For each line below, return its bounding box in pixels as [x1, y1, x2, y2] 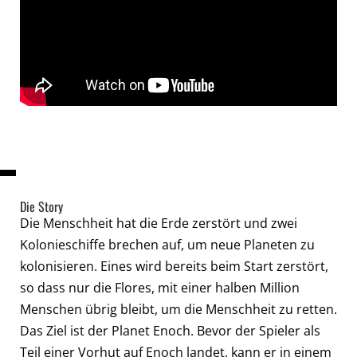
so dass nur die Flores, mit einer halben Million [20, 278, 300, 296]
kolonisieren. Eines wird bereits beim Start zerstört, [20, 257, 328, 275]
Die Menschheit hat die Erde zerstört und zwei [20, 214, 297, 232]
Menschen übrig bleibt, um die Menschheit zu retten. [20, 300, 337, 318]
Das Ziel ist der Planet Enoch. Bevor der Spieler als [20, 321, 320, 339]
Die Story [20, 196, 63, 216]
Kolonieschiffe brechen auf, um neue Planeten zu [20, 235, 315, 253]
